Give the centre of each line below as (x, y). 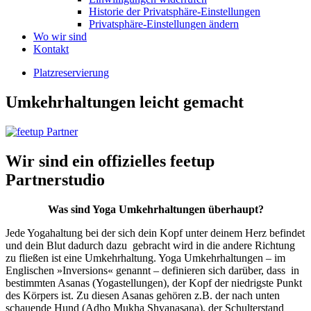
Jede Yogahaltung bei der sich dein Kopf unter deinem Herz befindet (155, 233)
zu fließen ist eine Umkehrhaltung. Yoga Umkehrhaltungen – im (145, 258)
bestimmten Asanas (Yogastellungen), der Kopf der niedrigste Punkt (154, 283)
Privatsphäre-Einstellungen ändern (164, 24)
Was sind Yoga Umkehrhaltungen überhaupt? (155, 209)
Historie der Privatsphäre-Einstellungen (175, 11)
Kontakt (51, 49)
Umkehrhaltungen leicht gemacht (125, 102)
